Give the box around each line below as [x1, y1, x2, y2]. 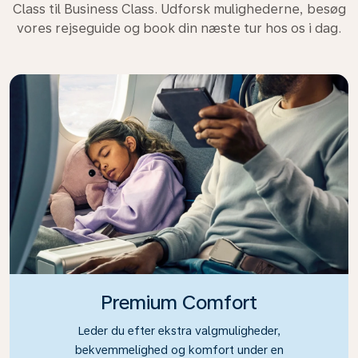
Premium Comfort [101, 291, 257, 314]
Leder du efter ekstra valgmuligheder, [78, 324, 280, 337]
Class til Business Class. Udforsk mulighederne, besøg [12, 2, 346, 17]
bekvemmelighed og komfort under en [74, 343, 284, 356]
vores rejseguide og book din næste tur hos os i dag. [17, 21, 341, 36]
